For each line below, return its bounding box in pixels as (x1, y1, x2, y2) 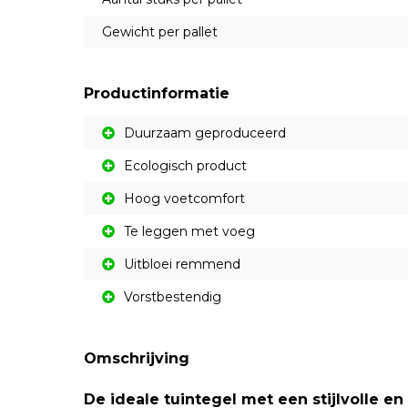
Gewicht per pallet (102, 24, 218, 40)
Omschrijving (84, 350, 189, 367)
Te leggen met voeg (124, 223, 255, 240)
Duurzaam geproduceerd (124, 125, 286, 141)
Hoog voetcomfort (124, 190, 245, 207)
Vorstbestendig (124, 289, 221, 305)
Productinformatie (84, 85, 229, 102)
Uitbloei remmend (124, 256, 240, 272)
